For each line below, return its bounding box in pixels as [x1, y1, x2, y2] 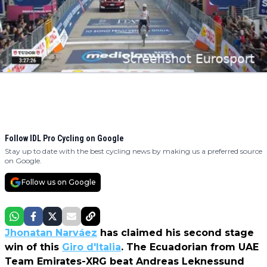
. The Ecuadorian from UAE [121, 241, 259, 253]
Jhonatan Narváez [5, 227, 97, 239]
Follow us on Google [21, 178, 96, 187]
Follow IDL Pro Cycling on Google [5, 133, 124, 144]
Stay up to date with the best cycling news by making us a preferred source [5, 147, 262, 156]
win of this [5, 241, 62, 253]
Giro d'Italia [62, 241, 121, 253]
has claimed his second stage [97, 227, 254, 239]
